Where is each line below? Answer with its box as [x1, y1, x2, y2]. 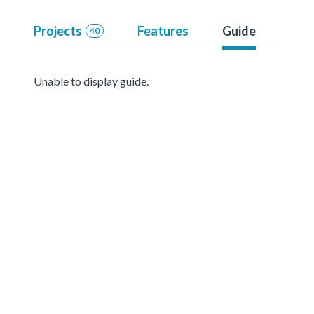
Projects [34, 22, 82, 39]
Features [137, 22, 189, 39]
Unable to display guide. [34, 74, 149, 88]
